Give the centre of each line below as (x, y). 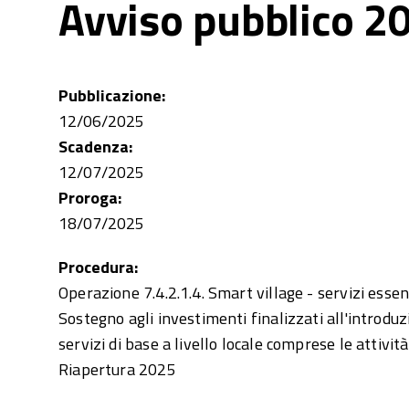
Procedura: (100, 267)
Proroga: (92, 198)
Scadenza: (97, 147)
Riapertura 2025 (117, 369)
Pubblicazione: (114, 95)
